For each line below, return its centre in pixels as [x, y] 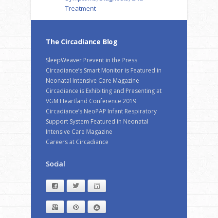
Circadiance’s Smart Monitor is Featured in [104, 70]
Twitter [89, 186]
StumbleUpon [120, 207]
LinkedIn [112, 186]
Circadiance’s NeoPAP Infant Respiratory [101, 111]
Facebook [73, 186]
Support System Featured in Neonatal [97, 121]
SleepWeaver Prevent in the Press [91, 60]
